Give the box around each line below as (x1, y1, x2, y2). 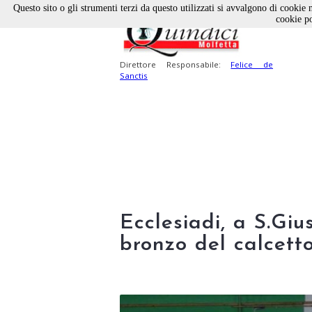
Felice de (231, 59, 274, 70)
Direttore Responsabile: (120, 59, 231, 70)
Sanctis (120, 70, 148, 81)
